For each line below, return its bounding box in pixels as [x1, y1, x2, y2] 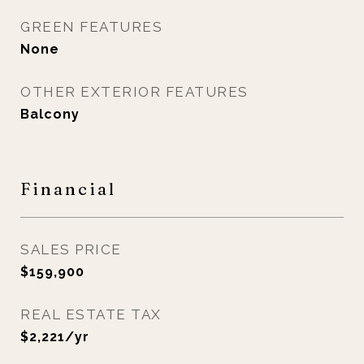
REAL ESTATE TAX [20, 306, 162, 323]
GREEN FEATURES [20, 19, 162, 35]
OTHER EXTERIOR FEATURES [20, 84, 249, 100]
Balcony [20, 106, 80, 122]
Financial [20, 178, 116, 199]
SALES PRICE [20, 241, 122, 258]
